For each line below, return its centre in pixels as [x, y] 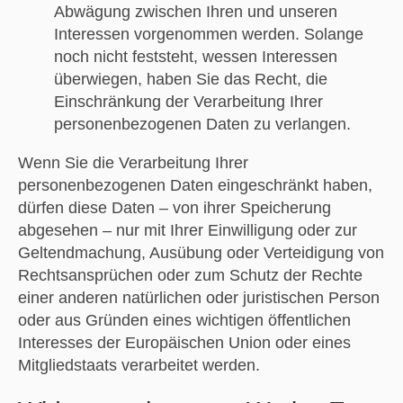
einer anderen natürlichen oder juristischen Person [198, 297]
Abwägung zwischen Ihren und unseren [195, 11]
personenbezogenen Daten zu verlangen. [202, 124]
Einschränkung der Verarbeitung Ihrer [188, 101]
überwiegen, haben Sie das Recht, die [190, 79]
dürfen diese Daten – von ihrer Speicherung [174, 207]
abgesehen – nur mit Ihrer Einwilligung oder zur [187, 230]
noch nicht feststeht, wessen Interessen [195, 56]
